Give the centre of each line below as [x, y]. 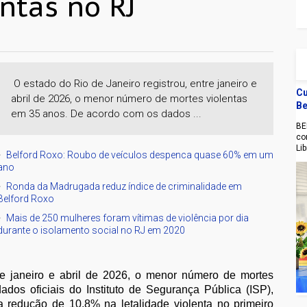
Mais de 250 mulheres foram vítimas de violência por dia [128, 218]
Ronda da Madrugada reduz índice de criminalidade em [124, 186]
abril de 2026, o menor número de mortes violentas [130, 98]
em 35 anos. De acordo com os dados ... [107, 113]
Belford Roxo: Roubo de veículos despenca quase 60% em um [140, 155]
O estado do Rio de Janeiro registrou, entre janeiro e [134, 83]
